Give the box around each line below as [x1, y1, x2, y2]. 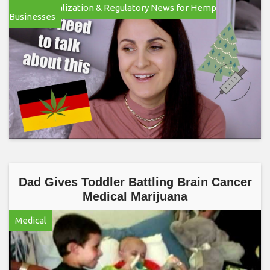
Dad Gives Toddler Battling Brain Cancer [18, 175, 252, 189]
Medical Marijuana [83, 190, 187, 203]
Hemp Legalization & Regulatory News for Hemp [15, 2, 216, 13]
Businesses [9, 11, 55, 22]
